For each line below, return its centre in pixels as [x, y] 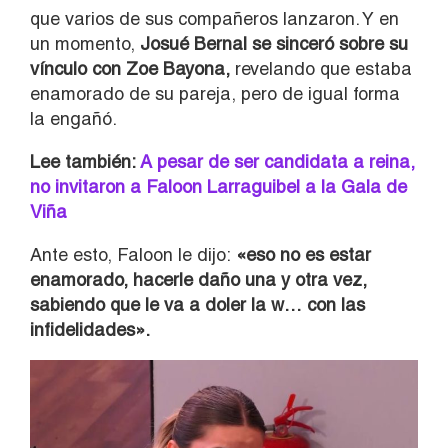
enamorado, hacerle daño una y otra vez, [198, 279]
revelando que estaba [323, 68]
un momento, [85, 43]
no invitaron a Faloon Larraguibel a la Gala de [218, 186]
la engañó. [73, 118]
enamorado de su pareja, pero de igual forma [215, 93]
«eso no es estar [301, 254]
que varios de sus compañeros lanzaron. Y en [214, 18]
